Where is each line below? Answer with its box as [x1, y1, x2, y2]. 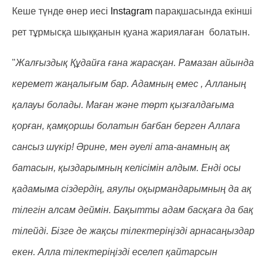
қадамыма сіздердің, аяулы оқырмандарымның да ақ [12, 184, 252, 194]
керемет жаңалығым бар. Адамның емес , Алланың [12, 79, 246, 89]
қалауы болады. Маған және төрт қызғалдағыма [12, 100, 234, 110]
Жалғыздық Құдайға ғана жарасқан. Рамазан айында [16, 58, 254, 68]
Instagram [110, 6, 153, 16]
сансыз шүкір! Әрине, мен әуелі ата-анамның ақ [12, 142, 230, 152]
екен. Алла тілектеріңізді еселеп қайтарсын [12, 247, 217, 257]
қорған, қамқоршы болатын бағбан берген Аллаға [12, 121, 240, 131]
